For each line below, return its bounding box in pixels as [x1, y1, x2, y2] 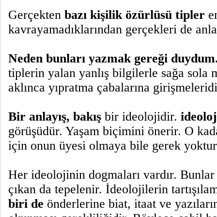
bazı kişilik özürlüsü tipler [64, 8, 205, 22]
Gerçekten [8, 8, 64, 22]
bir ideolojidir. [101, 109, 181, 124]
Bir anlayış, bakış [8, 109, 101, 124]
